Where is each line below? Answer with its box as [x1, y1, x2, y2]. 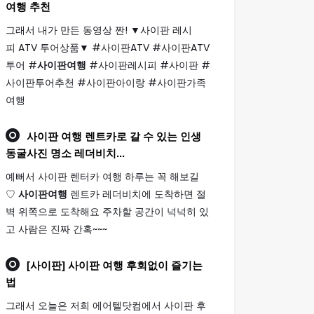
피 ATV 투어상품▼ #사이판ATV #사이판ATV [6, 41, 210, 55]
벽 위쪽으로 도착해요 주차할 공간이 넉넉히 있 [6, 205, 209, 219]
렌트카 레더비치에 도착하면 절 [67, 187, 206, 201]
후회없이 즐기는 [123, 260, 203, 271]
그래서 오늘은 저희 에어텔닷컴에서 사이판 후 [6, 299, 206, 313]
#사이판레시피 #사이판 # [86, 58, 210, 72]
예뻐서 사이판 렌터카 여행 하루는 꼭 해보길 [6, 170, 199, 184]
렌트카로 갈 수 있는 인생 [82, 131, 201, 142]
